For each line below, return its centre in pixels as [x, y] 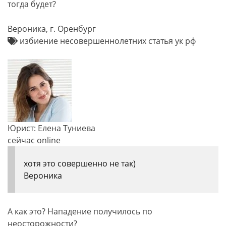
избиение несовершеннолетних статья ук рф [107, 41]
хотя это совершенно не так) [80, 163]
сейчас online [34, 140]
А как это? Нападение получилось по [80, 211]
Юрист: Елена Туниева [51, 128]
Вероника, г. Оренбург [52, 29]
